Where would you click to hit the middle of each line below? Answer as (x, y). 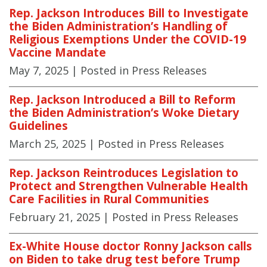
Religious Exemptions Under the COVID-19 (128, 39)
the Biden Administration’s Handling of (118, 26)
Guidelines (38, 126)
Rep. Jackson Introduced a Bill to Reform (122, 100)
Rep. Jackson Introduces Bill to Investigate (129, 13)
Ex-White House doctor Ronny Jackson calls (131, 246)
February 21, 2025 (55, 217)
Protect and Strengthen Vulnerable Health (128, 185)
